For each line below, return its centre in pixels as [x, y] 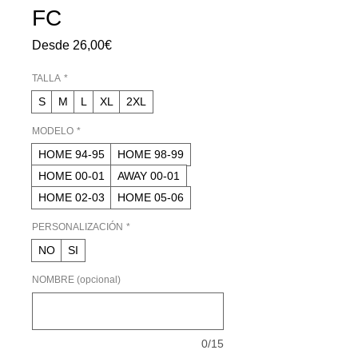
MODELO [53, 131]
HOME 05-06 [151, 197]
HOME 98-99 [151, 154]
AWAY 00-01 [149, 176]
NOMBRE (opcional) [76, 280]
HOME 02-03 [72, 197]
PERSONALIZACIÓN [78, 227]
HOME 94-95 [72, 154]
